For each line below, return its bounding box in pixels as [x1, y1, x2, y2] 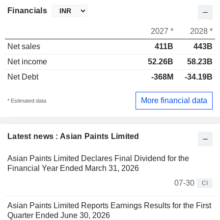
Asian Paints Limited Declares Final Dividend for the [7, 154, 189, 163]
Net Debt [7, 73, 38, 82]
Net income [7, 57, 47, 66]
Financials [7, 6, 47, 15]
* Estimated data [7, 97, 46, 104]
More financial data [141, 96, 207, 105]
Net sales [7, 42, 40, 51]
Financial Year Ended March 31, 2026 [7, 164, 139, 172]
